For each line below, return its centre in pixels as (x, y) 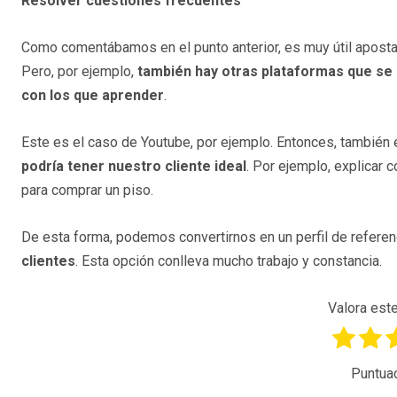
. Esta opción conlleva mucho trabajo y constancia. (229, 261)
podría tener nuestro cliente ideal (134, 167)
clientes (48, 261)
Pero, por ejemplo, (79, 72)
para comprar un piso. (87, 191)
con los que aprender (93, 96)
